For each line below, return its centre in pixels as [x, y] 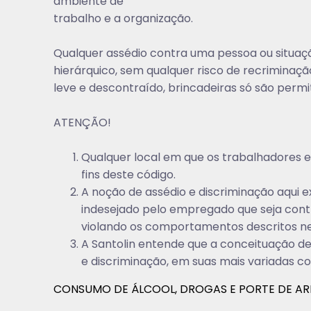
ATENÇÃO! [83, 123]
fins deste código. [129, 175]
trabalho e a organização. [124, 18]
